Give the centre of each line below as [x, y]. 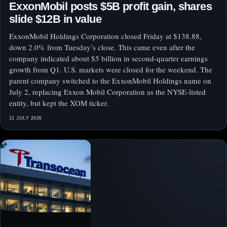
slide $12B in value [55, 19]
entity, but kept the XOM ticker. [59, 103]
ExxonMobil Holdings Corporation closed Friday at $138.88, [105, 36]
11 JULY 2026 [26, 118]
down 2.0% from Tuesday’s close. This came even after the [102, 47]
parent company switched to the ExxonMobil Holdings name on [110, 81]
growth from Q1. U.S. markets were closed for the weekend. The [111, 70]
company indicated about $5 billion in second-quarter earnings [108, 59]
